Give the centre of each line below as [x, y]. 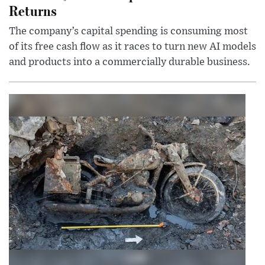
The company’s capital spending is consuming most [128, 31]
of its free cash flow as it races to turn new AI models [132, 46]
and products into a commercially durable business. [130, 62]
